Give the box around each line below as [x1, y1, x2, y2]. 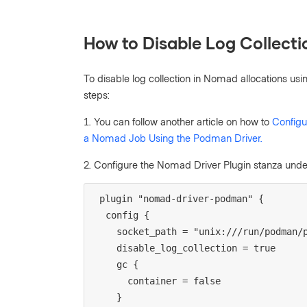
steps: [84, 88, 110, 101]
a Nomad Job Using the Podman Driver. [84, 131, 262, 144]
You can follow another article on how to [94, 114, 272, 127]
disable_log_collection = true [116, 242, 275, 254]
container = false [127, 275, 221, 286]
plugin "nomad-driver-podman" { [99, 193, 264, 204]
